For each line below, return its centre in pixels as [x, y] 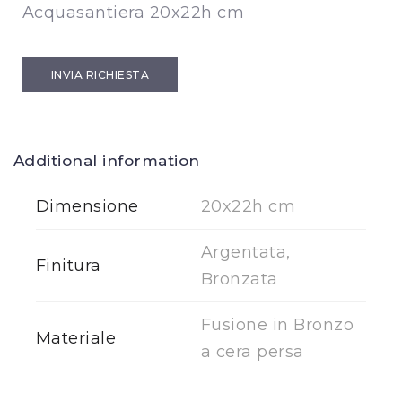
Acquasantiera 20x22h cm [134, 13]
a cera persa [253, 352]
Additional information [107, 161]
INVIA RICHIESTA [100, 75]
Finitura [69, 266]
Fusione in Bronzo [278, 325]
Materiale [76, 338]
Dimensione [87, 206]
